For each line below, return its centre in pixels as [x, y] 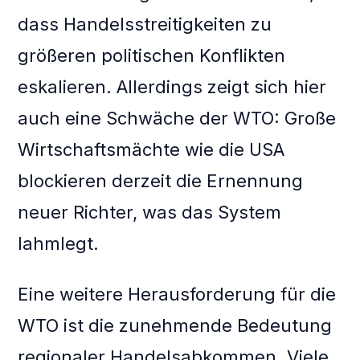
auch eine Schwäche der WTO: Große [177, 119]
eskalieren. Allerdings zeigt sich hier [172, 87]
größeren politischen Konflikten [152, 56]
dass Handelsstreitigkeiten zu [145, 25]
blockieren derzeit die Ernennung [161, 181]
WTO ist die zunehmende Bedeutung [175, 326]
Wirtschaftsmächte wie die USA [151, 150]
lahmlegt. [59, 244]
